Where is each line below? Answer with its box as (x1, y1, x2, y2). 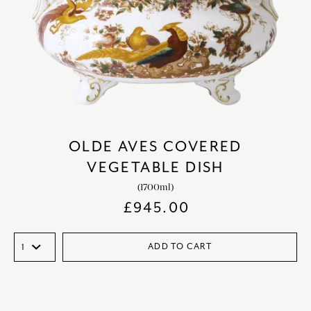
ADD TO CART (147, 241, 212, 252)
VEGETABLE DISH (87, 158, 224, 176)
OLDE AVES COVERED (69, 137, 242, 155)
